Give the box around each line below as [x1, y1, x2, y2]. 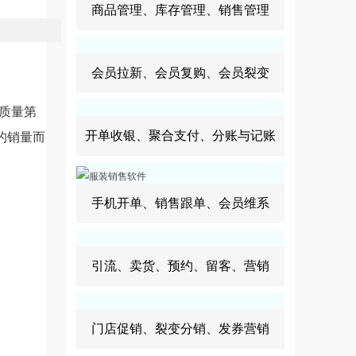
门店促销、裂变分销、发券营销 [91, 322, 269, 335]
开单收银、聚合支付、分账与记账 [85, 129, 276, 142]
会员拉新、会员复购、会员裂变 [91, 66, 269, 79]
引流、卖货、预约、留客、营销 [91, 259, 269, 273]
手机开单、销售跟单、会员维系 [91, 196, 269, 210]
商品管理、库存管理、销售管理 [91, 3, 269, 17]
